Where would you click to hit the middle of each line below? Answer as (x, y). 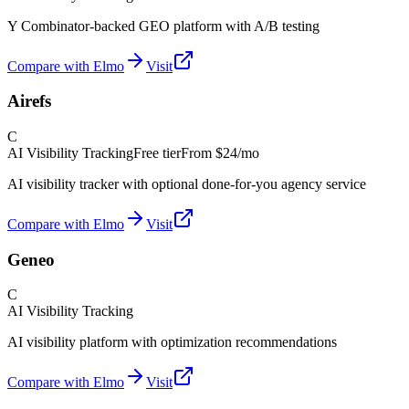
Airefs (29, 101)
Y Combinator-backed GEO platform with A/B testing (163, 26)
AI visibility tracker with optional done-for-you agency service (187, 184)
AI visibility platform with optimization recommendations (172, 342)
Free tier (157, 153)
